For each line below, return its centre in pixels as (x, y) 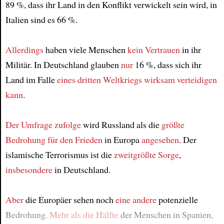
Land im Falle (31, 79)
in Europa (122, 139)
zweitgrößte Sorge (146, 154)
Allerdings (24, 49)
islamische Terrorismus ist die (59, 154)
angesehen (160, 139)
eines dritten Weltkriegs (99, 79)
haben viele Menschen (85, 49)
